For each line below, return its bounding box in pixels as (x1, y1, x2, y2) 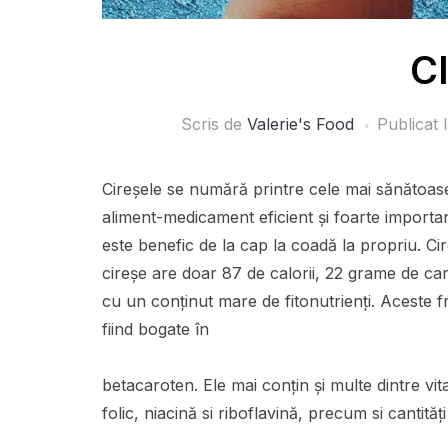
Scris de (180, 114, 247, 135)
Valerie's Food (246, 114, 354, 135)
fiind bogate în (102, 319, 209, 340)
